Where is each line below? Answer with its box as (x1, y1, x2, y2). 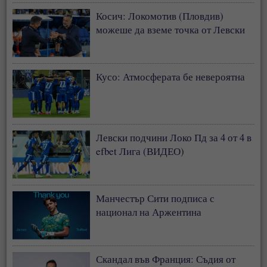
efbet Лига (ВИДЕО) (96, 144, 185, 158)
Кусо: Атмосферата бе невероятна (96, 69, 246, 83)
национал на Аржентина (96, 204, 202, 219)
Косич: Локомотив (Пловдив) (96, 8, 224, 23)
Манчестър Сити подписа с (96, 191, 215, 205)
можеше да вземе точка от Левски (96, 22, 246, 36)
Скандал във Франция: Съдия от (96, 252, 236, 266)
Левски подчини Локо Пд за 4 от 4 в (96, 130, 252, 144)
